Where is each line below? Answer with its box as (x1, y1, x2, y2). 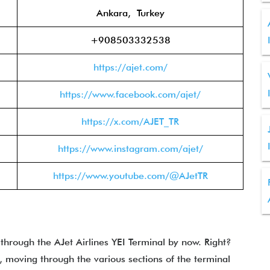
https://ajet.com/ (93, 61, 168, 73)
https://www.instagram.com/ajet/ (57, 143, 203, 154)
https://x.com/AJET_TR (81, 116, 179, 127)
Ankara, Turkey (96, 7, 165, 19)
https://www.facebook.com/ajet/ (60, 89, 201, 100)
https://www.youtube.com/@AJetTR (52, 170, 208, 181)
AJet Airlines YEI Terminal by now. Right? (54, 236, 231, 248)
